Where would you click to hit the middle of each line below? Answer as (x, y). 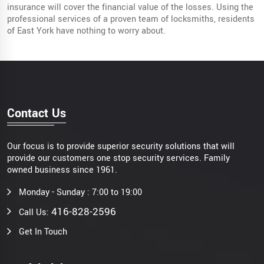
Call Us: (35, 212)
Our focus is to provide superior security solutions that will (121, 146)
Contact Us (37, 113)
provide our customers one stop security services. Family (118, 158)
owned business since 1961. (62, 170)
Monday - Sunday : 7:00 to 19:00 (80, 192)
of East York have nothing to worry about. (86, 31)
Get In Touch (43, 232)
